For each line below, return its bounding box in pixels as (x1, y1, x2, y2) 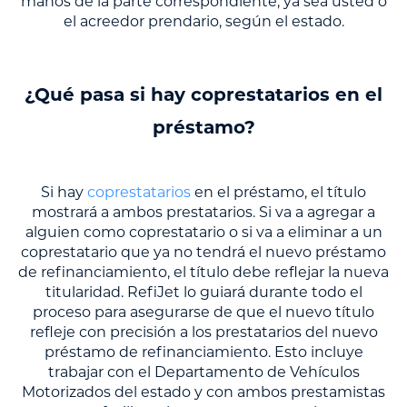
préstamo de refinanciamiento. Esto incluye (44, 345, 363, 361)
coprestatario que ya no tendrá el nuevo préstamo (21, 245, 386, 261)
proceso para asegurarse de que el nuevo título (33, 305, 374, 321)
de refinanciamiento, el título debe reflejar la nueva (18, 265, 389, 281)
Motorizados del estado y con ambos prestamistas (22, 385, 385, 401)
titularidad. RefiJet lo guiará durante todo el (45, 285, 362, 301)
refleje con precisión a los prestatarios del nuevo (29, 325, 378, 341)
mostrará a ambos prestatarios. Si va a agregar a (32, 205, 375, 221)
